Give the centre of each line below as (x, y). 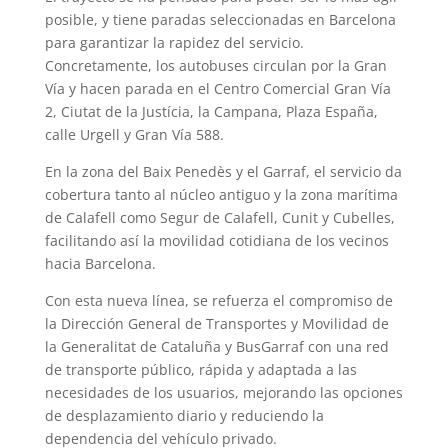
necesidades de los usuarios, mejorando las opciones (223, 393)
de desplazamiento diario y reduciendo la (184, 416)
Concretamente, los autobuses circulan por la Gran (215, 66)
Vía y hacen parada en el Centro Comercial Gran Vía (217, 89)
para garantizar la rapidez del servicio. (174, 43)
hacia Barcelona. (100, 264)
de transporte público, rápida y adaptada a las (200, 370)
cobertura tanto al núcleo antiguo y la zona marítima (221, 195)
